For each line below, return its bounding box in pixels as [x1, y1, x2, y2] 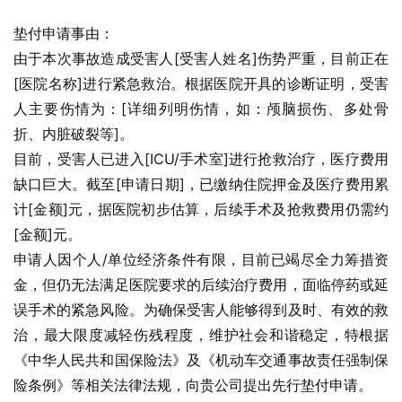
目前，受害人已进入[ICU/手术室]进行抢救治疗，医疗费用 [13, 150, 389, 168]
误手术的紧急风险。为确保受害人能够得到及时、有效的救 [13, 301, 389, 319]
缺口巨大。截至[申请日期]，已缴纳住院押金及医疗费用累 [13, 175, 389, 193]
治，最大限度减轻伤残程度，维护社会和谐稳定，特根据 [13, 326, 389, 344]
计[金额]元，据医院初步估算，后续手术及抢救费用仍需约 [13, 200, 389, 218]
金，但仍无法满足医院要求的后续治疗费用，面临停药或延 [13, 275, 389, 293]
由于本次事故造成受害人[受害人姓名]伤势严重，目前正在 [13, 49, 389, 67]
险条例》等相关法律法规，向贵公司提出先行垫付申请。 [13, 376, 372, 394]
